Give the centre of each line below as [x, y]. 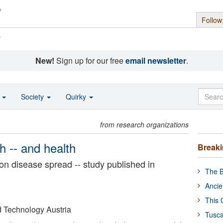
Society [33, 97]
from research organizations [145, 124]
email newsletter [156, 60]
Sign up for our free [90, 60]
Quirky [77, 97]
